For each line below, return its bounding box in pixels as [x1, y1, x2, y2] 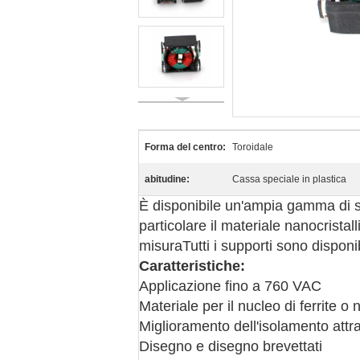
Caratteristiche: [139, 258, 245, 274]
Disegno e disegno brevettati [139, 338, 322, 354]
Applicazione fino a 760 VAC [139, 278, 321, 294]
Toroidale [232, 141, 273, 153]
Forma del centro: [145, 141, 226, 153]
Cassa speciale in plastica [232, 174, 346, 185]
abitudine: [145, 174, 190, 185]
